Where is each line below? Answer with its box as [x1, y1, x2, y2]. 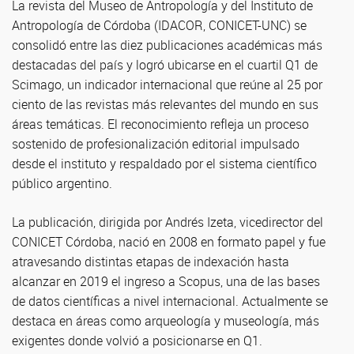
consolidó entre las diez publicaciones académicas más [12, 36, 322, 54]
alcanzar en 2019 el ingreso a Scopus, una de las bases [12, 273, 320, 290]
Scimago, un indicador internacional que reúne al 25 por [12, 76, 322, 93]
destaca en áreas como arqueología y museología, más [12, 312, 319, 330]
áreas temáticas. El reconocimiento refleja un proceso [12, 115, 309, 133]
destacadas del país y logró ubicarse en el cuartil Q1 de [12, 56, 318, 73]
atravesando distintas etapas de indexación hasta [12, 253, 289, 270]
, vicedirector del [234, 213, 323, 231]
